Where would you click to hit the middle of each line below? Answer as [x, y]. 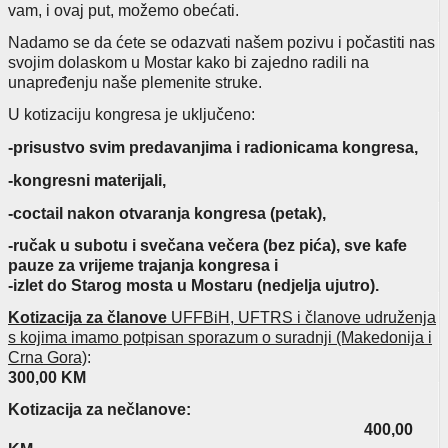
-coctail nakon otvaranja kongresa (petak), [167, 213]
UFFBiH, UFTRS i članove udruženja [303, 317]
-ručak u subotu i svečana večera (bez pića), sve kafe [207, 245]
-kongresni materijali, [87, 180]
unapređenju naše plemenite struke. [135, 82]
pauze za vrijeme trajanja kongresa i [143, 265]
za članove [128, 317]
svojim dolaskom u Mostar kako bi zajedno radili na [188, 62]
